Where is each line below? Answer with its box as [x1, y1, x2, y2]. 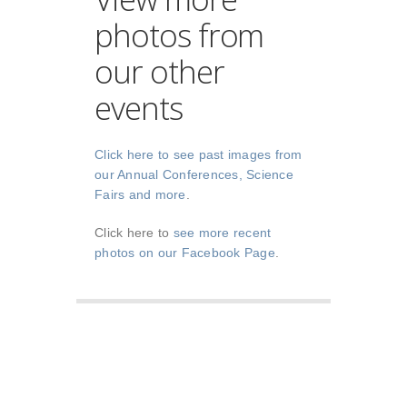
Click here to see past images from [94, 147, 303, 163]
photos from [94, 14, 264, 57]
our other [94, 50, 224, 94]
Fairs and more [94, 187, 186, 203]
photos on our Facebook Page [94, 245, 275, 261]
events [94, 86, 183, 130]
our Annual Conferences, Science [94, 167, 293, 183]
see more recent [173, 225, 272, 241]
